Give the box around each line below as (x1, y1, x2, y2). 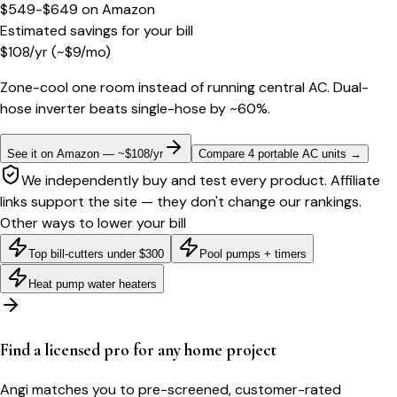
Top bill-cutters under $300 (28, 246, 164, 261)
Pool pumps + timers (199, 246, 307, 261)
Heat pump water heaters (28, 276, 157, 291)
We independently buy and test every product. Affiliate (21, 170, 380, 190)
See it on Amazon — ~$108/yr (7, 146, 163, 160)
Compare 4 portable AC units (198, 146, 346, 160)
